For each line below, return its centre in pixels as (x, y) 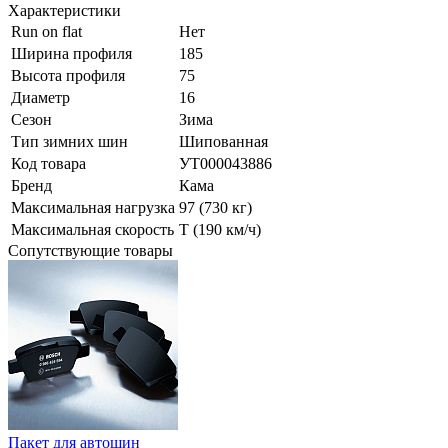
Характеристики (64, 11)
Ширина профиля (71, 54)
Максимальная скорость (92, 230)
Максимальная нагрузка (93, 208)
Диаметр (40, 98)
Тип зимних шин (69, 142)
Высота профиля (68, 76)
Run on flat (46, 32)
